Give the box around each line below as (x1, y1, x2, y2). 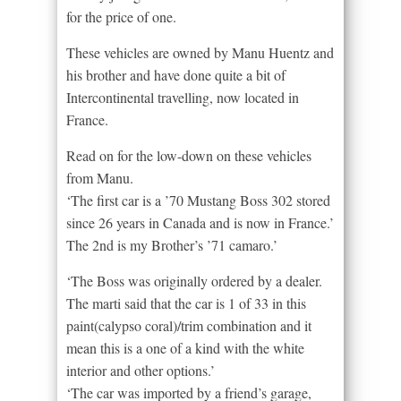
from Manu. (66, 167, 133, 187)
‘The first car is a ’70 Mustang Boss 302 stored (66, 190, 330, 209)
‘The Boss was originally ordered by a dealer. (66, 270, 322, 290)
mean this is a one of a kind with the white (66, 337, 304, 357)
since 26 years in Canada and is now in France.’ (66, 212, 334, 232)
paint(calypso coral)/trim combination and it (66, 315, 311, 335)
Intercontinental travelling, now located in (66, 87, 299, 107)
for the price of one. (66, 6, 176, 26)
